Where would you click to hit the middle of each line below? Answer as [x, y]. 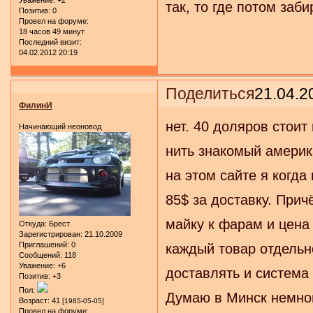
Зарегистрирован [50, 234]
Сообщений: [41, 255]
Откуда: [33, 223]
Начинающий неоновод [60, 126]
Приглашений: [44, 244]
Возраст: [34, 300]
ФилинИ [36, 106]
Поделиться [210, 93]
